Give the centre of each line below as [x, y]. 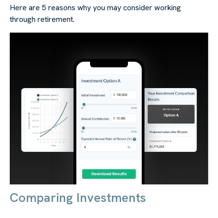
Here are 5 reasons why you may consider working [95, 7]
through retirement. [42, 19]
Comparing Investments [78, 198]
